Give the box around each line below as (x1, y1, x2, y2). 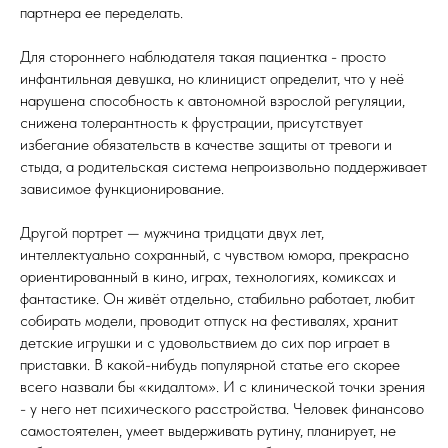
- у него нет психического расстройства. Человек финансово (20, 399, 424, 418)
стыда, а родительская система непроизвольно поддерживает (20, 157, 427, 176)
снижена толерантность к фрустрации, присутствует (20, 113, 363, 132)
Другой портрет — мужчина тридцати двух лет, (20, 223, 324, 242)
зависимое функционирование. (20, 179, 224, 198)
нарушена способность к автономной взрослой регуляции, (20, 91, 405, 110)
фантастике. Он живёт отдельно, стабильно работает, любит (20, 289, 415, 308)
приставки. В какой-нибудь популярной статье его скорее (20, 355, 400, 374)
